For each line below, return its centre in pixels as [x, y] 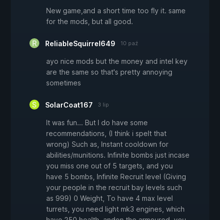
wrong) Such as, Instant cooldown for [107, 144]
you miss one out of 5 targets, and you [110, 166]
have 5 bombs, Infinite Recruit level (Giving [116, 177]
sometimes [64, 83]
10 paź [129, 43]
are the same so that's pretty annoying [109, 72]
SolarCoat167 [69, 105]
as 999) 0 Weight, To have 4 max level [110, 198]
